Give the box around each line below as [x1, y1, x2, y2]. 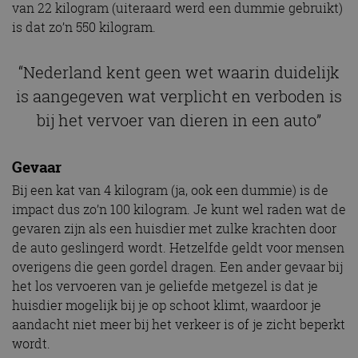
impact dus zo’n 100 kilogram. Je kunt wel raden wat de [12, 201, 346, 219]
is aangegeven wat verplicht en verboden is [16, 85, 342, 107]
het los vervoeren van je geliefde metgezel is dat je [12, 277, 318, 296]
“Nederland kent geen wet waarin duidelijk [18, 61, 340, 83]
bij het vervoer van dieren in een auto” [37, 109, 321, 131]
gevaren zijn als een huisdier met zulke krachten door [12, 220, 336, 238]
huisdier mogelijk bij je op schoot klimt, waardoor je [12, 296, 321, 315]
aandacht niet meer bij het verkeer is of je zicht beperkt [12, 316, 345, 334]
